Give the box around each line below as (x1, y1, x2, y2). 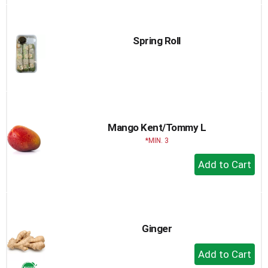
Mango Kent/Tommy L (108, 121, 206, 133)
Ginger (142, 223, 172, 234)
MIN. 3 (148, 136, 169, 145)
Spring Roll (133, 35, 181, 47)
